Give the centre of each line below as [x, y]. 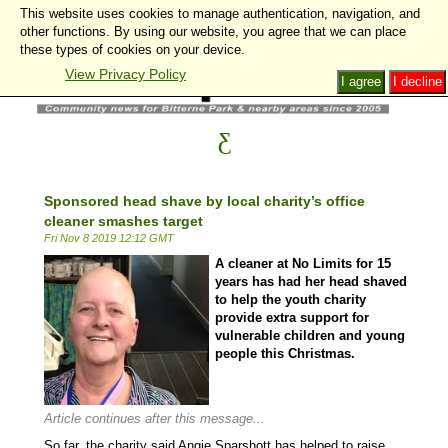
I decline [417, 81]
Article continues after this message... [154, 418]
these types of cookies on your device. [132, 49]
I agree [361, 81]
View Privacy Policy [125, 74]
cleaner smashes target [123, 220]
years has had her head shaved [311, 281]
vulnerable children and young [310, 335]
